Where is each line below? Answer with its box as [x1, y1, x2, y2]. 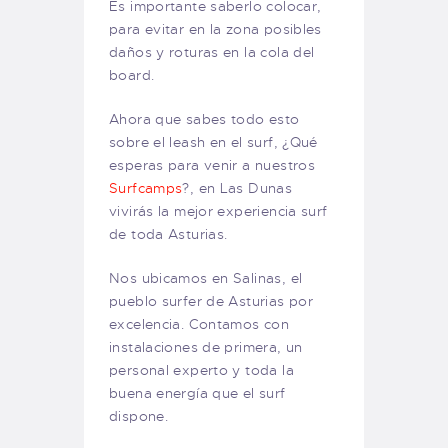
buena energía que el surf [109, 383, 286, 402]
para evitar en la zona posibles [109, 19, 322, 38]
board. [109, 65, 155, 84]
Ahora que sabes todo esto [109, 109, 300, 128]
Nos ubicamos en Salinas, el [109, 268, 303, 287]
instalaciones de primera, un [109, 337, 303, 356]
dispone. [109, 406, 169, 425]
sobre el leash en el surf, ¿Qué [109, 132, 318, 151]
